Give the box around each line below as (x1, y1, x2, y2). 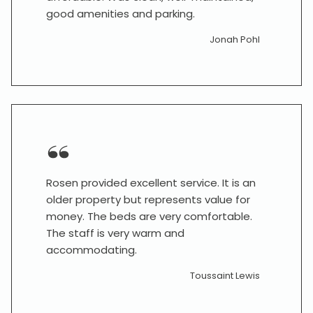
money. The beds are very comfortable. (46, 209, 252, 224)
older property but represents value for (46, 192, 250, 207)
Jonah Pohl (210, 33, 260, 46)
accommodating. (46, 242, 137, 257)
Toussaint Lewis (190, 269, 260, 282)
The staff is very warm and (46, 226, 184, 240)
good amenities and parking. (46, 6, 195, 21)
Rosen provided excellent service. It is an (46, 175, 256, 190)
